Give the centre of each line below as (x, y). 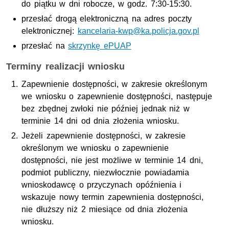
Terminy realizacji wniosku (66, 66)
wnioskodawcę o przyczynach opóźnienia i (102, 185)
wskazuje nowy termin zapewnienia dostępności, (113, 197)
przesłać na (45, 46)
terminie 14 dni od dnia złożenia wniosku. (100, 121)
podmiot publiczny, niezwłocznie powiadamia (105, 173)
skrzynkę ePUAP (100, 46)
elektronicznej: (50, 31)
